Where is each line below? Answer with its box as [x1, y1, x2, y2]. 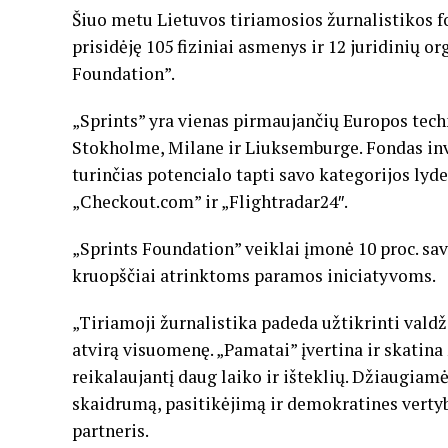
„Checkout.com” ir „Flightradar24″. [72, 189, 348, 213]
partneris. [72, 418, 149, 442]
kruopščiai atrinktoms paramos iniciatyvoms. [72, 263, 436, 287]
